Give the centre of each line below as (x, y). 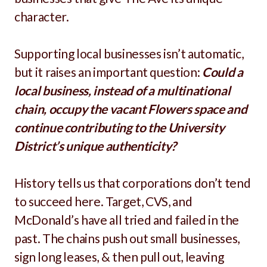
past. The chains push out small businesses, (127, 238)
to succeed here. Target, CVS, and (103, 201)
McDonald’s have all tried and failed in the (127, 220)
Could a (222, 72)
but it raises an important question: (108, 72)
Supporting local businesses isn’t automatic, (129, 53)
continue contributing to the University (119, 127)
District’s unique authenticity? (97, 146)
